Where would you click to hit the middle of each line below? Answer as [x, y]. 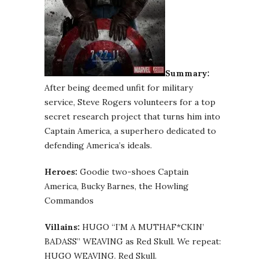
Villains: [62, 227]
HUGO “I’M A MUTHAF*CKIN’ [142, 227]
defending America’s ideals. [98, 146]
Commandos [69, 201]
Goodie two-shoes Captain [133, 172]
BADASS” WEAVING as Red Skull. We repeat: [133, 242]
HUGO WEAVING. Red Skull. [101, 256]
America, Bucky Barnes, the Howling [116, 186]
